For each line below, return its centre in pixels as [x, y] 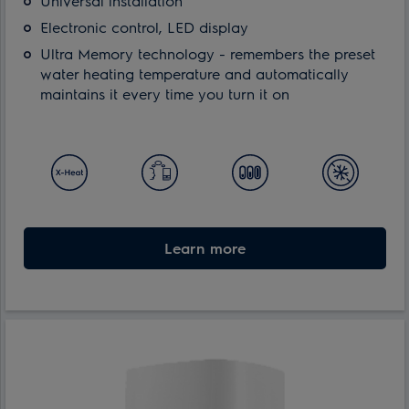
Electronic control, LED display [144, 26]
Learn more [205, 247]
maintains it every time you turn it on [165, 93]
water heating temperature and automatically [194, 73]
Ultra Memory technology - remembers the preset [208, 53]
